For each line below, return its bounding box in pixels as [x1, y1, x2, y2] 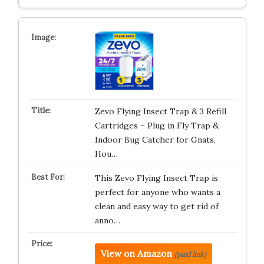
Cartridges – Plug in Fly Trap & [94, 120, 219, 131]
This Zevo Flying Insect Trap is [94, 173, 218, 183]
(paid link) [174, 250, 206, 259]
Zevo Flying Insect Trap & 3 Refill [94, 106, 226, 117]
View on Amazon [100, 248, 172, 259]
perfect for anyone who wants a [94, 187, 220, 197]
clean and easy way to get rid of [94, 201, 219, 212]
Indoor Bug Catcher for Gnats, [94, 134, 216, 145]
